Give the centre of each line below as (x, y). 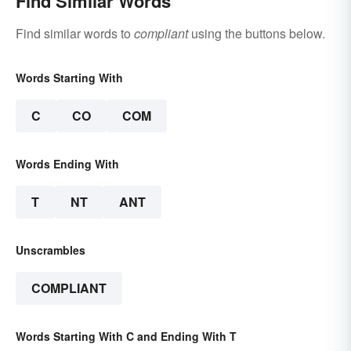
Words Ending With (67, 163)
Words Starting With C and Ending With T (126, 336)
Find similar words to (75, 33)
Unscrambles (51, 250)
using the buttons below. (257, 33)
